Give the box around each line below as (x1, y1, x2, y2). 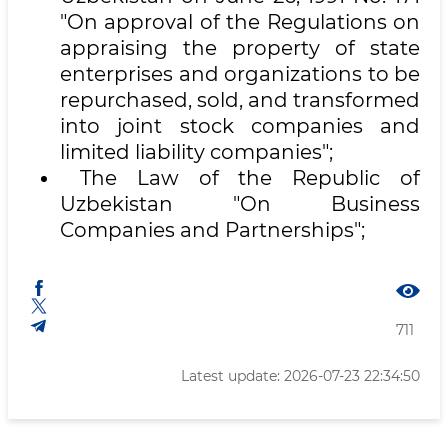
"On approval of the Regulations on (60, 10, 420, 34)
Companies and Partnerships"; (60, 218, 365, 242)
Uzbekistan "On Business (60, 192, 420, 216)
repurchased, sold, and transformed (60, 88, 420, 112)
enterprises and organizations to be (60, 62, 420, 86)
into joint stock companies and (60, 114, 420, 138)
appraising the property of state (60, 36, 420, 60)
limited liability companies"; (60, 140, 333, 164)
